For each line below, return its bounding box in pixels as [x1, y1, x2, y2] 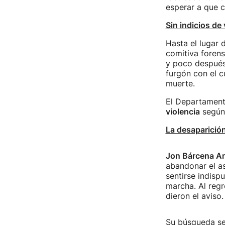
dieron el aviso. [165, 191, 223, 201]
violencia [165, 106, 200, 117]
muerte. [165, 78, 195, 88]
